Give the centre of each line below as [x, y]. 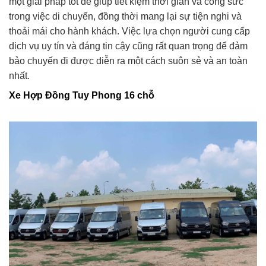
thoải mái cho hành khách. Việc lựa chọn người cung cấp [129, 31]
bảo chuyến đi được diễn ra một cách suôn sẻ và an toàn [128, 61]
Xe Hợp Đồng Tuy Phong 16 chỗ [82, 95]
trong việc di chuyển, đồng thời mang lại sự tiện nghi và [125, 16]
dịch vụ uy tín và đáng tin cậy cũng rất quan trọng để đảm [128, 46]
